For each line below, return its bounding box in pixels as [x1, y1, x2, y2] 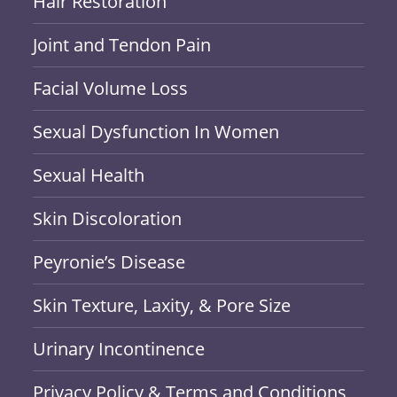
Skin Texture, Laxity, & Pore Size [33, 293, 292, 317]
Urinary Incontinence [33, 337, 206, 361]
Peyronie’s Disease [33, 250, 186, 274]
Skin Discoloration [33, 206, 183, 230]
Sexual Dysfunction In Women [33, 120, 280, 144]
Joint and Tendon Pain [33, 33, 212, 57]
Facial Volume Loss [33, 76, 189, 100]
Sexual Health [33, 163, 145, 187]
